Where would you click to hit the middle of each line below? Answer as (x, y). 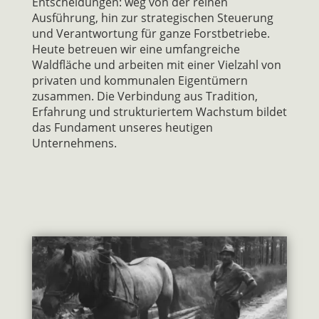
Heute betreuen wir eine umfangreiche (136, 49)
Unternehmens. (74, 143)
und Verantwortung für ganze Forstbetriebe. (151, 33)
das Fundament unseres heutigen (122, 127)
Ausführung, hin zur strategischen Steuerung (152, 18)
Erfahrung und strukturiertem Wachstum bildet (159, 112)
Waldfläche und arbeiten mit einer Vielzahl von (156, 65)
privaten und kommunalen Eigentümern (140, 80)
